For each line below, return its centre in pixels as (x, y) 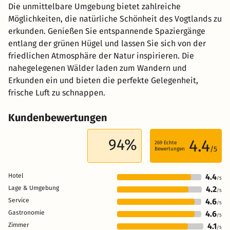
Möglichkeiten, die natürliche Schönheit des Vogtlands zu (115, 18)
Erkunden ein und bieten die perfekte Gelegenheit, (103, 80)
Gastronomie (26, 212)
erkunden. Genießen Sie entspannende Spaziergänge (107, 31)
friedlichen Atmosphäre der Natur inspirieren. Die (101, 55)
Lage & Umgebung (34, 188)
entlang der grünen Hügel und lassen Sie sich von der (107, 43)
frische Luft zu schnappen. (57, 92)
